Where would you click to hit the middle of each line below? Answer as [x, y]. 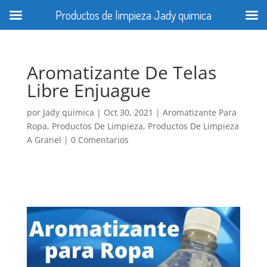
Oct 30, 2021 [128, 112]
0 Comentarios [100, 140]
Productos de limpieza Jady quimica [133, 15]
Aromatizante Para [199, 112]
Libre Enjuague [89, 90]
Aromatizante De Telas [121, 72]
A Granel [44, 140]
